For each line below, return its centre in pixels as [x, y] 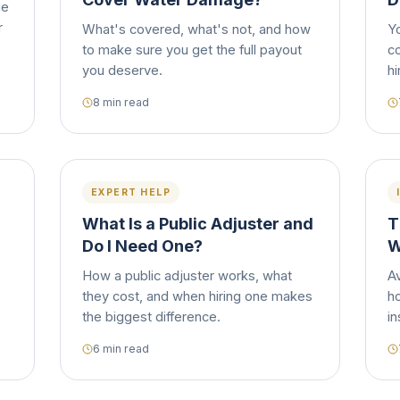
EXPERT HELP [131, 192]
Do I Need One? [142, 246]
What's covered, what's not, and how [196, 29]
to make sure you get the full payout [192, 50]
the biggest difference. [151, 317]
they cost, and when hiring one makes [197, 296]
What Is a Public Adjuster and [197, 224]
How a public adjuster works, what [187, 276]
